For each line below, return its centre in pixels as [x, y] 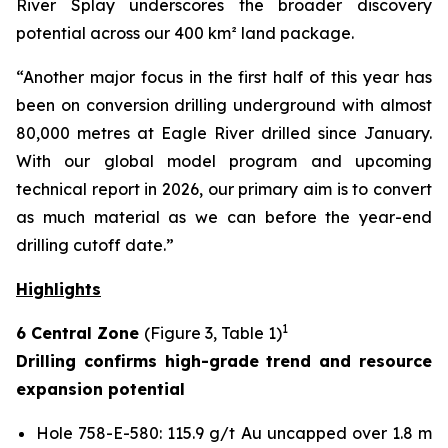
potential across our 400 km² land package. [185, 33]
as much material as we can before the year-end [224, 217]
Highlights [58, 289]
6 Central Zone [80, 333]
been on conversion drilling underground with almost [224, 105]
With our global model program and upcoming [224, 161]
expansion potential [100, 389]
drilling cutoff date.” [95, 245]
